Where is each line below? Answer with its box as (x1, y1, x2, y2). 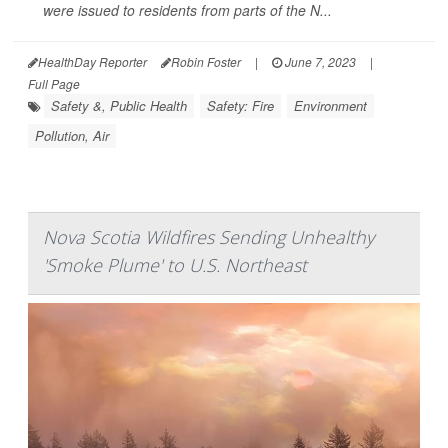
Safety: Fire (207, 95, 274, 115)
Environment (294, 95, 367, 115)
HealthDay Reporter (38, 52, 147, 70)
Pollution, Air (35, 125, 109, 145)
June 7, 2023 (282, 52, 356, 70)
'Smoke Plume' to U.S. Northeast (43, 252, 307, 277)
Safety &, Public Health (51, 95, 187, 115)
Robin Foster (171, 52, 241, 70)
